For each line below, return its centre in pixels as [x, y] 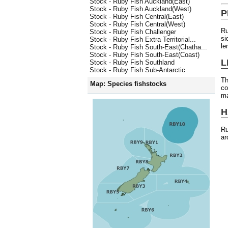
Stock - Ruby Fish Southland [132, 63]
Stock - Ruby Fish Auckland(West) [140, 9]
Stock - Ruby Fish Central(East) [137, 17]
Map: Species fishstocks [128, 84]
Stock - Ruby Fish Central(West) [137, 24]
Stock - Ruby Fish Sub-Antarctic [137, 70]
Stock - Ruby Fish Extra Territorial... [143, 40]
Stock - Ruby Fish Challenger [133, 32]
